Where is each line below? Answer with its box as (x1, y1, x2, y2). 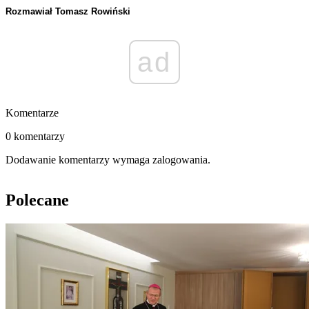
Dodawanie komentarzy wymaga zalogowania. (6, 154, 210, 166)
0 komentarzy (6, 130, 65, 143)
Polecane (6, 191, 69, 210)
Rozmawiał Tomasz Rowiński (6, 6, 130, 17)
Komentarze (6, 107, 59, 119)
